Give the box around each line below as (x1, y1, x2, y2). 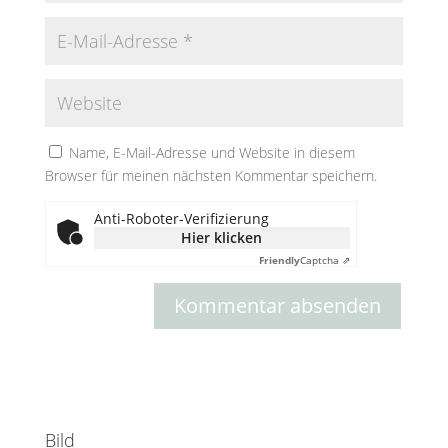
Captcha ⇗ (299, 253, 350, 268)
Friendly (258, 253, 300, 268)
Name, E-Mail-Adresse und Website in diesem (68, 143, 355, 163)
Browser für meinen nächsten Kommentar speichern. (44, 166, 377, 186)
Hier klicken (181, 228, 263, 248)
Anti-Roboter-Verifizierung (93, 209, 269, 229)
